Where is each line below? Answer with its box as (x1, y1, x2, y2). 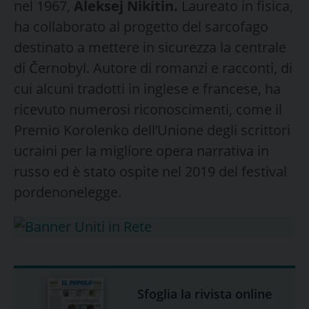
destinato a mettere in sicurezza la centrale (14, 37, 286, 57)
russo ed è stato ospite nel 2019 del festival (14, 161, 287, 181)
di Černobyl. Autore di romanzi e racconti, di (14, 58, 292, 77)
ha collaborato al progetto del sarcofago (14, 17, 268, 36)
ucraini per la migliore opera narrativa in (14, 141, 269, 160)
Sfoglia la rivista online (137, 286, 272, 303)
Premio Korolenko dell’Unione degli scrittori (14, 120, 290, 139)
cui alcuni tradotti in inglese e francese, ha (14, 79, 281, 98)
